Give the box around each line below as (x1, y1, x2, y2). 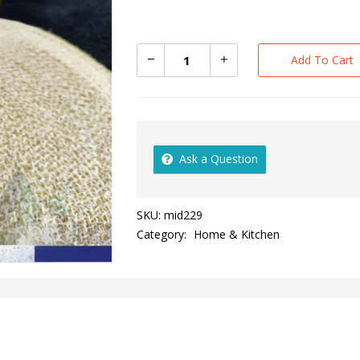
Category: (136, 226, 190, 242)
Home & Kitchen (193, 226, 280, 242)
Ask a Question (178, 150, 258, 166)
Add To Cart (290, 51, 354, 67)
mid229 (163, 207, 202, 223)
